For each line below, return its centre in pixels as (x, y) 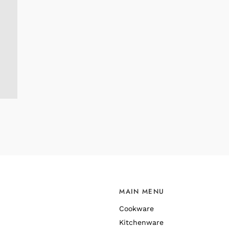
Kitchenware (142, 223)
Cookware (137, 209)
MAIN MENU (142, 192)
